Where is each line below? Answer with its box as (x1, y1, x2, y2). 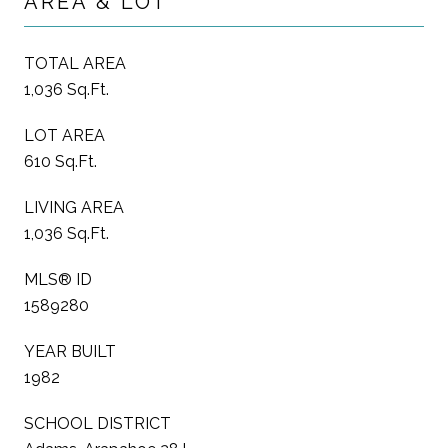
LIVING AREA (24, 197, 124, 217)
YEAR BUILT (24, 341, 116, 361)
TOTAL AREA (24, 53, 126, 73)
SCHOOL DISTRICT (24, 413, 171, 433)
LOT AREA (24, 125, 105, 145)
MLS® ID (24, 269, 92, 289)
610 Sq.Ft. (24, 151, 97, 171)
